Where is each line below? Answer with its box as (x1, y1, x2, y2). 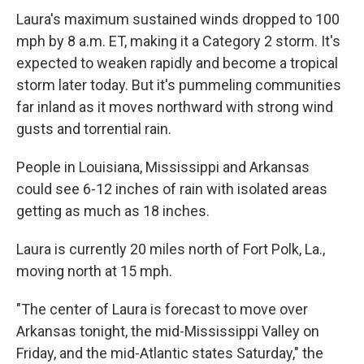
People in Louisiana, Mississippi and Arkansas (16, 158, 310, 176)
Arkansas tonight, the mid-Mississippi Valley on (16, 323, 319, 340)
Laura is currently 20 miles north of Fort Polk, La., (16, 240, 325, 258)
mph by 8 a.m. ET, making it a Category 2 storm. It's (16, 32, 340, 50)
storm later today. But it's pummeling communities (16, 76, 341, 94)
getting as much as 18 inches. (16, 202, 210, 220)
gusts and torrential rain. (16, 120, 171, 138)
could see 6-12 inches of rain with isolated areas (16, 180, 327, 198)
